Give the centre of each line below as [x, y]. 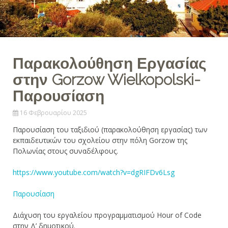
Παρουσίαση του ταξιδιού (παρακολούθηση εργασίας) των [110, 129]
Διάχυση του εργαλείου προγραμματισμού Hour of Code [107, 215]
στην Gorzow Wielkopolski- [107, 79]
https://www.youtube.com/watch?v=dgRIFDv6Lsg [94, 172]
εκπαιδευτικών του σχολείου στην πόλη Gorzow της [100, 140]
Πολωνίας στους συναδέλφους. [66, 151]
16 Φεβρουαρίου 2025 [53, 112]
